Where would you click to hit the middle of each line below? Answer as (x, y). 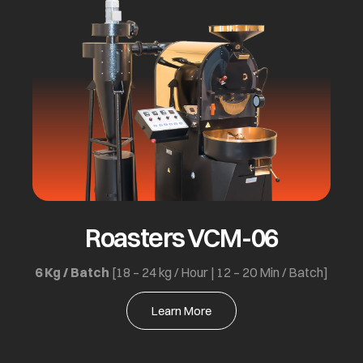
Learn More (181, 311)
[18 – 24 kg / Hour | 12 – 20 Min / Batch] (219, 272)
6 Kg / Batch (72, 272)
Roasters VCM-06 (181, 237)
